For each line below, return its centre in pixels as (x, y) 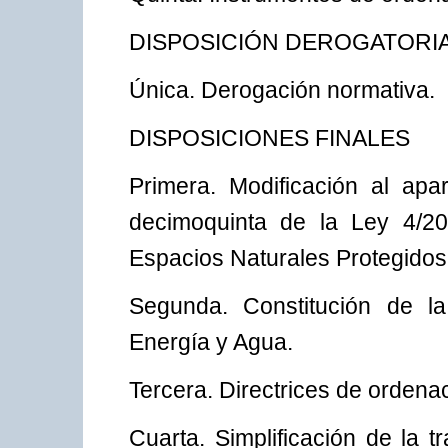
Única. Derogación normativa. (282, 90)
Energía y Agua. (211, 342)
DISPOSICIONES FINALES (269, 138)
